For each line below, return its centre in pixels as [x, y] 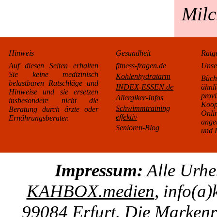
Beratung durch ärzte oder [54, 109]
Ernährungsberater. [39, 118]
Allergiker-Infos [139, 98]
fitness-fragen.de [141, 66]
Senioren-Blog [138, 128]
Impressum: [99, 170]
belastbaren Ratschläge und [54, 83]
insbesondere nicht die [54, 101]
